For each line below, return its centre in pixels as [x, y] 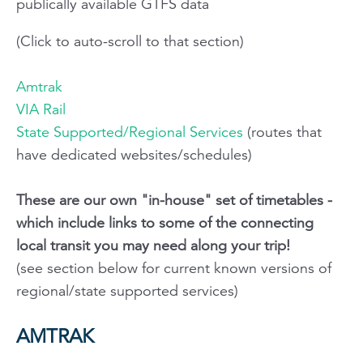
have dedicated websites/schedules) [134, 154]
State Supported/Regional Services [130, 132]
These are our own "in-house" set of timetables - [174, 200]
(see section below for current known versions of [174, 268]
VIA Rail [41, 109]
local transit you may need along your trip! [153, 245]
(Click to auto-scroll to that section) [130, 41]
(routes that [282, 132]
